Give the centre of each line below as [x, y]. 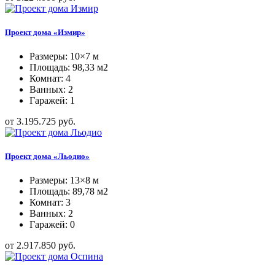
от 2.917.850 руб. [40, 246]
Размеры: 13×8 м [64, 180]
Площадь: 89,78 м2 [69, 192]
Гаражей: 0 [52, 225]
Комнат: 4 [50, 78]
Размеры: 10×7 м [64, 56]
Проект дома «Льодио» [47, 157]
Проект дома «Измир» [45, 32]
